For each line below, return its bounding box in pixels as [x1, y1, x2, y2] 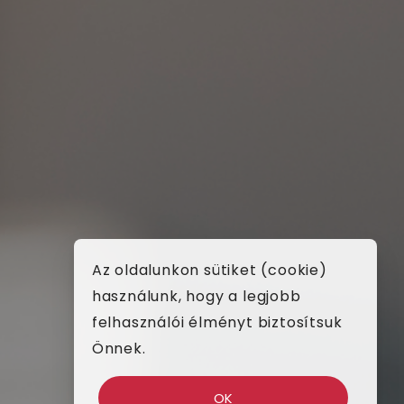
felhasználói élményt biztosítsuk [91, 312, 343, 334]
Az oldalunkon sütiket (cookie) [91, 260, 327, 281]
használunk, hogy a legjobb [91, 286, 301, 308]
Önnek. [91, 338, 146, 360]
